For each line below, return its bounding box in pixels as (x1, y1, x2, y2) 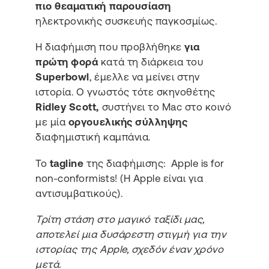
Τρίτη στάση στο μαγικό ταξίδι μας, (35, 213, 205, 226)
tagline (49, 157, 84, 169)
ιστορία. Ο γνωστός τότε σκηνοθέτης (35, 86, 216, 98)
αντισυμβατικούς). (35, 187, 123, 199)
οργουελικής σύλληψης (68, 116, 188, 128)
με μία (35, 116, 68, 128)
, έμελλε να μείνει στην (89, 71, 200, 83)
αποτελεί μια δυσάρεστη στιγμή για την (35, 228, 226, 241)
